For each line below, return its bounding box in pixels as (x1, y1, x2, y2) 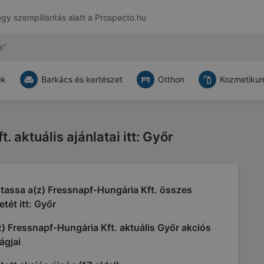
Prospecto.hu (94, 12, 146, 23)
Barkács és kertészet (41, 74, 123, 84)
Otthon (158, 74, 184, 84)
